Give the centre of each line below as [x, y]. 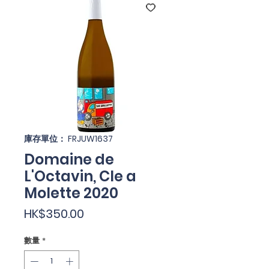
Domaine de [69, 159]
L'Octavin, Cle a [80, 176]
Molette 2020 [71, 193]
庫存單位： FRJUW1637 [68, 139]
